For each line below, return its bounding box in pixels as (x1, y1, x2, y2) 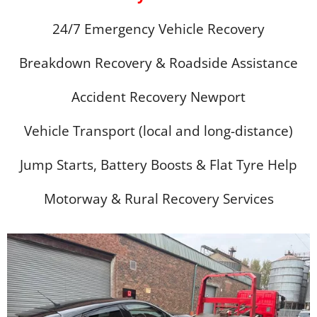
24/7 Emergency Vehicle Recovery (52, 19, 265, 38)
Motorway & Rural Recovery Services (43, 189, 274, 208)
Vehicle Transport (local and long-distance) (24, 121, 293, 140)
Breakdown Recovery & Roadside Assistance (19, 53, 298, 72)
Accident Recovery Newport (71, 87, 246, 106)
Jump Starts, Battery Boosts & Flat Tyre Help (20, 155, 297, 174)
